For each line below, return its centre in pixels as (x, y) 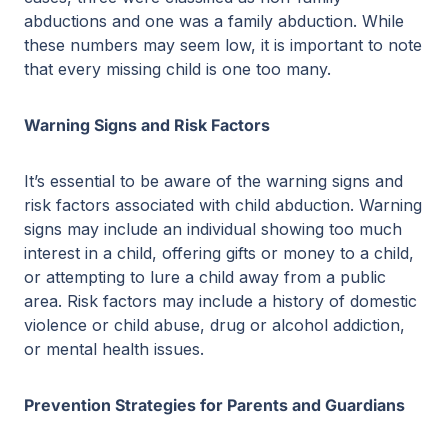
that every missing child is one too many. (177, 69)
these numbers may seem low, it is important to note (223, 45)
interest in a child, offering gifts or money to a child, (219, 253)
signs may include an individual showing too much (213, 229)
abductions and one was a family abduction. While (214, 21)
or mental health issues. (114, 349)
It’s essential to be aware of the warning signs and (213, 181)
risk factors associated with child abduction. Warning (223, 205)
